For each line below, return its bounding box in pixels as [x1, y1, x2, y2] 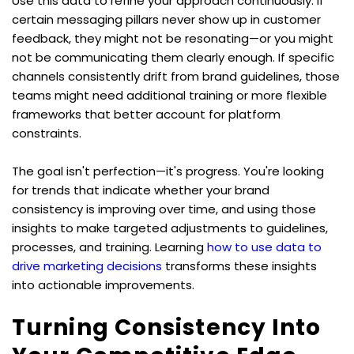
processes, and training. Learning [12, 238, 207, 255]
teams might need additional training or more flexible [12, 86, 327, 104]
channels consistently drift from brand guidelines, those [12, 67, 340, 85]
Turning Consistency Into [12, 311, 322, 343]
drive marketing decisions [12, 257, 162, 274]
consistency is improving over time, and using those [12, 200, 316, 217]
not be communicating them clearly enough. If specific [12, 48, 334, 66]
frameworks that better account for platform [12, 105, 281, 122]
